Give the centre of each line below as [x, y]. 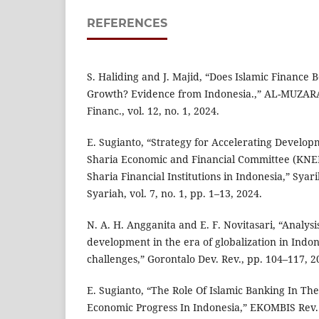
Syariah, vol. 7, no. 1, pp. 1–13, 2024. [174, 193]
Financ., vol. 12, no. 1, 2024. [153, 110]
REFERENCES [127, 23]
